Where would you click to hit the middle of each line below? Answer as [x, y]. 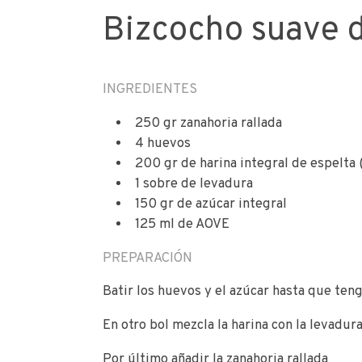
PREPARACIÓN [148, 258]
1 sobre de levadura [194, 183]
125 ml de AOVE [182, 224]
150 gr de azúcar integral [210, 204]
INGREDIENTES [150, 89]
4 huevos [162, 143]
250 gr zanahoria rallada [208, 123]
